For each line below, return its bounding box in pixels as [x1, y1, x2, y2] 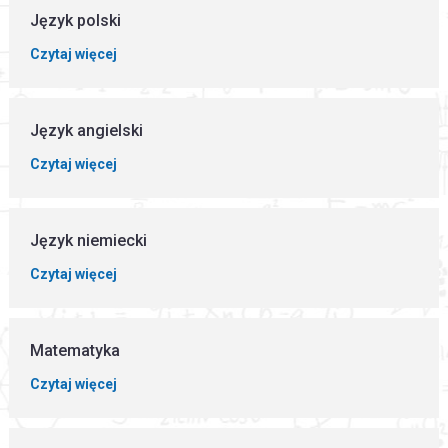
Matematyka [30, 340, 121, 360]
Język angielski [30, 120, 144, 140]
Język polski [30, 10, 122, 30]
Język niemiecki [30, 230, 148, 250]
